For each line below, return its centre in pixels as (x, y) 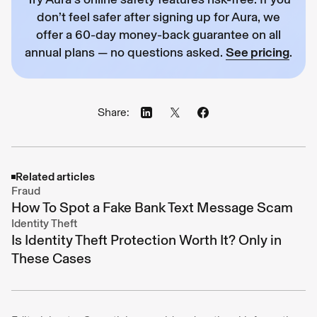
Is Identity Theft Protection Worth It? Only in (146, 240)
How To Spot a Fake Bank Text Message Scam (152, 207)
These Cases (51, 258)
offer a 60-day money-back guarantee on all (158, 34)
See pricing (258, 52)
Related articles (55, 176)
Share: (113, 112)
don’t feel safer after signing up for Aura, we (158, 17)
